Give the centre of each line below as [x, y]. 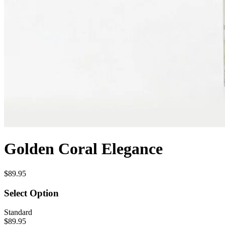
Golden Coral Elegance [83, 149]
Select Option [31, 193]
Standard [18, 212]
